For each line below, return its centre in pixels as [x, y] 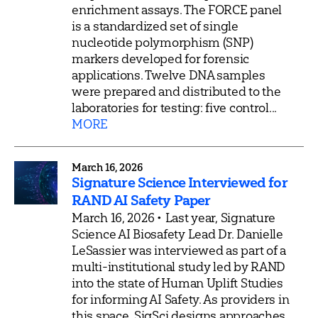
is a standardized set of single [155, 26]
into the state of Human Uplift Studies [177, 283]
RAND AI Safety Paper [141, 200]
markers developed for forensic [161, 58]
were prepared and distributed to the [176, 91]
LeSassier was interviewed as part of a [179, 250]
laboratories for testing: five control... [175, 107]
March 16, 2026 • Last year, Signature [174, 217]
